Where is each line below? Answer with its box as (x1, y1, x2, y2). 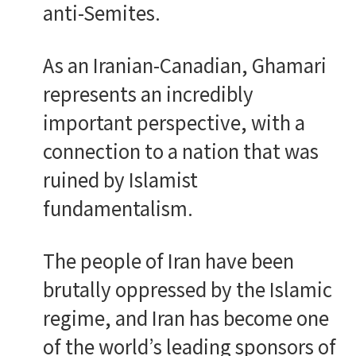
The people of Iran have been (42, 246, 294, 274)
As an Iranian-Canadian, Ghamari (42, 51, 327, 79)
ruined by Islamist (42, 165, 198, 193)
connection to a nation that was (42, 137, 319, 164)
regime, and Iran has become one (42, 304, 329, 331)
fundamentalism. (42, 194, 193, 222)
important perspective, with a (42, 108, 305, 136)
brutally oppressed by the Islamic (42, 275, 332, 303)
